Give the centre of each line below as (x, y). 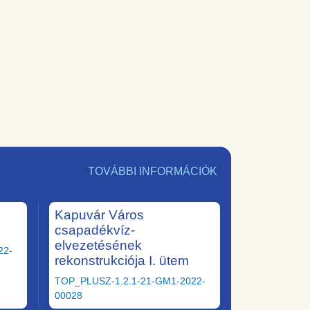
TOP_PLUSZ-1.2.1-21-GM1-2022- (130, 281)
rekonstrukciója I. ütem (122, 260)
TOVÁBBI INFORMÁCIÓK (153, 171)
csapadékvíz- (95, 230)
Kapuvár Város (99, 215)
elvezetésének (98, 245)
